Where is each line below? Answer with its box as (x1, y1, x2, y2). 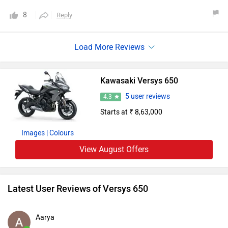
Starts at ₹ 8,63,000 (100, 108, 162, 117)
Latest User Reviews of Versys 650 (8, 183, 148, 195)
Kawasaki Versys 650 (100, 76, 178, 85)
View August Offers (79, 145, 149, 155)
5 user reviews (125, 92, 170, 101)
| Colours (46, 129, 74, 138)
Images (21, 129, 45, 138)
